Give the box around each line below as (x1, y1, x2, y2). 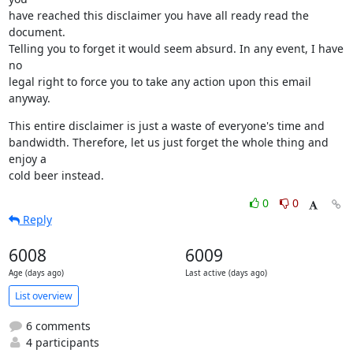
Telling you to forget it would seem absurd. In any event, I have (8, 41, 344, 56)
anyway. (8, 91, 50, 106)
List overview (14, 288, 72, 303)
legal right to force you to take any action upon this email (8, 74, 311, 89)
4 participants (22, 335, 99, 350)
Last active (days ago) (184, 268, 267, 278)
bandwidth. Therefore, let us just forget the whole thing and (8, 135, 329, 150)
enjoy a (8, 151, 46, 166)
